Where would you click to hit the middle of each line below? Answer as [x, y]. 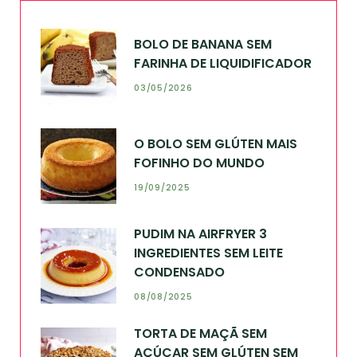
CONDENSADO [179, 273]
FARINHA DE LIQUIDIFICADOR [223, 64]
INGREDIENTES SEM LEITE [208, 253]
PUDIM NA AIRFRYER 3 [200, 234]
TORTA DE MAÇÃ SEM [200, 334]
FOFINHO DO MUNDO [199, 163]
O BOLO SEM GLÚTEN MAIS [216, 144]
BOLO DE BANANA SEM [203, 45]
